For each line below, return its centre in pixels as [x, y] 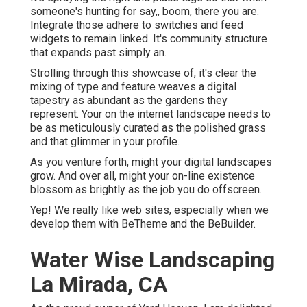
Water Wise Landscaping [152, 260]
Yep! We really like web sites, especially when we [149, 210]
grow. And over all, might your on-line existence [143, 176]
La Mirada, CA [99, 285]
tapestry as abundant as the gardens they [129, 101]
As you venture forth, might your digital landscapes [151, 162]
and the [187, 224]
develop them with [76, 224]
